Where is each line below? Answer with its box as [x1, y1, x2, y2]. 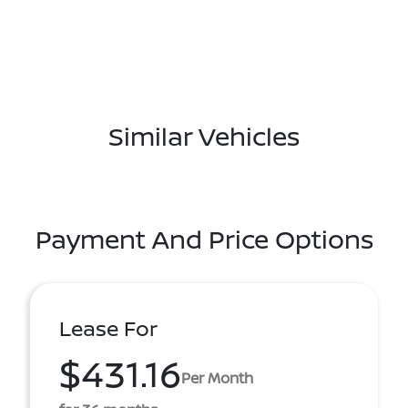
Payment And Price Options [35, 221, 373, 256]
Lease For [59, 314, 158, 342]
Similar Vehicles [108, 118, 300, 153]
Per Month [181, 367, 253, 388]
